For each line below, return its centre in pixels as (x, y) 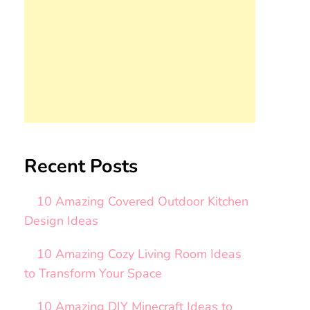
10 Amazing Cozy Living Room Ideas (139, 254)
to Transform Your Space (93, 274)
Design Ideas (61, 221)
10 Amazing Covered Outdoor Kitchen (142, 202)
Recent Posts (81, 166)
